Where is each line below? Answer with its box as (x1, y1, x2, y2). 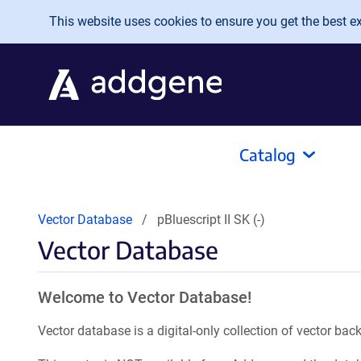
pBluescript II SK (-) (157, 212, 265, 227)
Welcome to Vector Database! (38, 288, 251, 307)
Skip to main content (13, 9, 144, 26)
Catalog (239, 144, 296, 164)
